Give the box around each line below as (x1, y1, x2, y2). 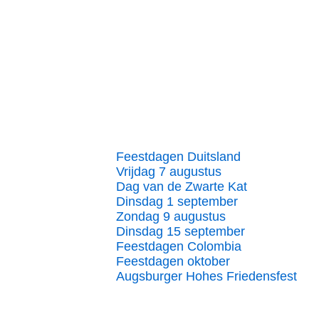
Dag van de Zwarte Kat (116, 179, 247, 194)
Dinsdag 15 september (116, 224, 245, 239)
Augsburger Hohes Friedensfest (116, 269, 297, 283)
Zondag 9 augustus (116, 209, 226, 224)
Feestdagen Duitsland (116, 150, 241, 164)
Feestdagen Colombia (116, 239, 241, 253)
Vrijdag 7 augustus (116, 164, 221, 179)
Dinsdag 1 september (116, 194, 238, 209)
